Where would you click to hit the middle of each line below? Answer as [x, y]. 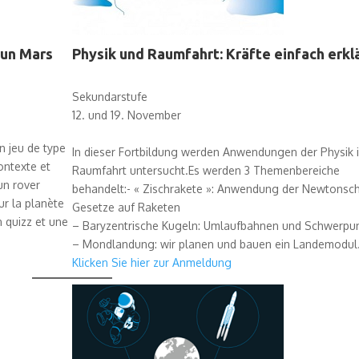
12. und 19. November [126, 115]
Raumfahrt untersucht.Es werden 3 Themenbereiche [206, 170]
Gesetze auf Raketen [126, 207]
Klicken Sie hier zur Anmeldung [151, 262]
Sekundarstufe [109, 96]
